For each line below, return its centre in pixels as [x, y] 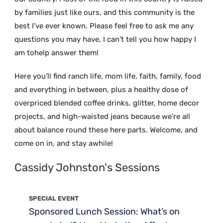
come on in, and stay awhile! [64, 143]
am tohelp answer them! [57, 53]
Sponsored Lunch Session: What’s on [105, 211]
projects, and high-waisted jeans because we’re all [103, 116]
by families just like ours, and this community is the [105, 12]
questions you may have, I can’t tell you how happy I [106, 39]
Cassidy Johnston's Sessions [87, 167]
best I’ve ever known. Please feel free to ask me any [104, 26]
